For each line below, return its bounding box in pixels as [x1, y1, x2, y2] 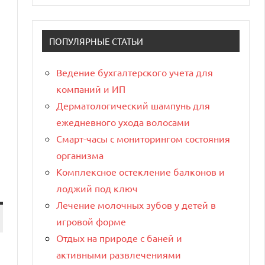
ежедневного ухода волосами [56, 115, 190, 128]
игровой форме [56, 215, 126, 227]
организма [56, 148, 104, 161]
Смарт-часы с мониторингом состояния [56, 132, 230, 144]
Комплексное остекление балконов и [56, 165, 225, 177]
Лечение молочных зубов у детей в [56, 198, 216, 211]
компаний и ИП [56, 82, 125, 95]
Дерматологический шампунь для [56, 99, 210, 111]
